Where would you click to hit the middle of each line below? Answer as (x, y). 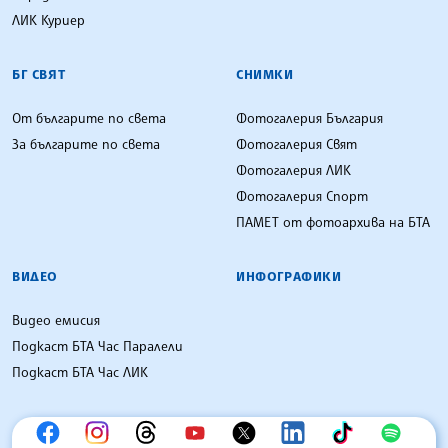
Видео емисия (56, 319)
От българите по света (89, 117)
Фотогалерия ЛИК (293, 169)
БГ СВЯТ (39, 73)
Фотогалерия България (309, 117)
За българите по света (86, 143)
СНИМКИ (265, 73)
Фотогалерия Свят (296, 143)
